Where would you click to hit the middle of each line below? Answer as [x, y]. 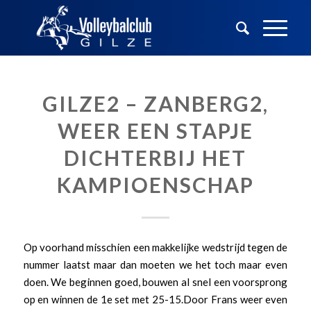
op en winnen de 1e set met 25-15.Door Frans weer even [155, 299]
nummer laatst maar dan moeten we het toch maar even [155, 264]
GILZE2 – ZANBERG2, [155, 103]
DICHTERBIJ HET [155, 158]
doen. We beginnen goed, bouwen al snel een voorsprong [155, 281]
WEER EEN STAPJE [155, 131]
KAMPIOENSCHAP [155, 185]
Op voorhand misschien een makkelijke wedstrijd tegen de [155, 247]
